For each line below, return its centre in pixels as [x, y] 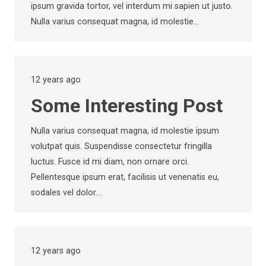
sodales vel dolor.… [67, 193]
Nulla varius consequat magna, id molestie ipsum [125, 131]
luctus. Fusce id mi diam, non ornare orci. [110, 162]
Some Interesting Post [127, 106]
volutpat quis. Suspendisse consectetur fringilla [121, 147]
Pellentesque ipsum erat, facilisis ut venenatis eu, [125, 178]
